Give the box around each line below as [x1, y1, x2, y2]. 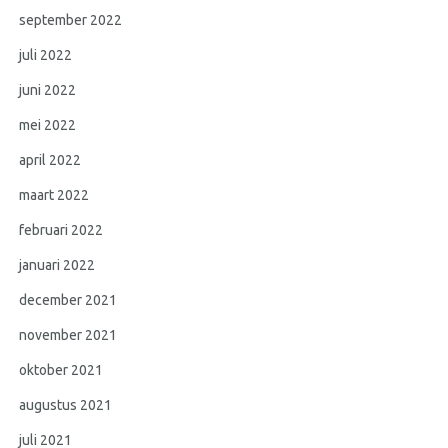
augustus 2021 [19, 397, 113, 414]
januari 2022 [19, 257, 96, 274]
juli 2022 [19, 47, 73, 64]
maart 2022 [19, 187, 90, 204]
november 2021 [19, 327, 118, 344]
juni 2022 [19, 82, 77, 99]
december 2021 [19, 292, 118, 309]
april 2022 [19, 152, 82, 169]
